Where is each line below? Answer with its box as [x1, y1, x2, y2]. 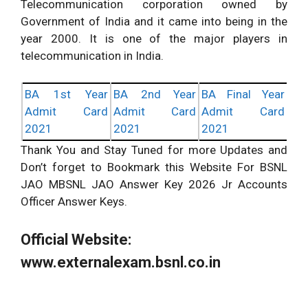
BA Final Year [201, 87, 285, 102]
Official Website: [21, 230, 131, 248]
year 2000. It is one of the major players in [21, 31, 287, 45]
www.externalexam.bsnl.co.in [21, 253, 221, 271]
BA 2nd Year [113, 87, 196, 102]
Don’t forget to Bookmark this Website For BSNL [21, 160, 287, 175]
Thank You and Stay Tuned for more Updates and [21, 143, 287, 157]
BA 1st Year [25, 87, 108, 102]
